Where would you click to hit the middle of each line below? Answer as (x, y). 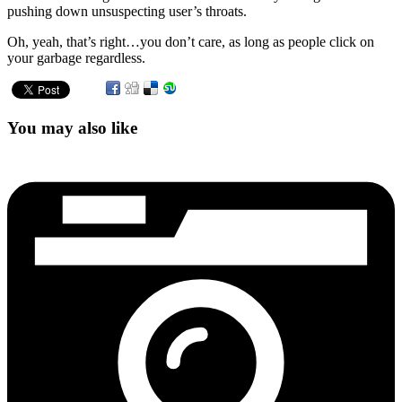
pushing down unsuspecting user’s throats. (127, 11)
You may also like (72, 127)
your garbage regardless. (76, 57)
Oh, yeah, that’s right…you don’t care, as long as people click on (191, 41)
